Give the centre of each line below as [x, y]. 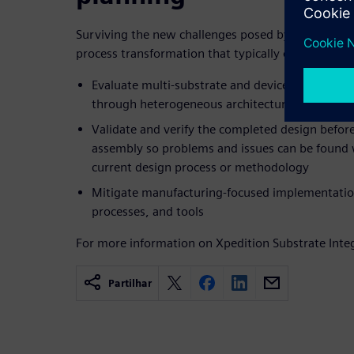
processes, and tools [148, 211]
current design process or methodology [200, 167]
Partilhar [130, 283]
